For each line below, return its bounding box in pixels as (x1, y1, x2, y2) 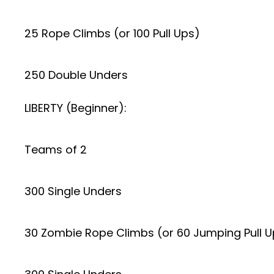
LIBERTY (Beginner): (24, 100, 127, 116)
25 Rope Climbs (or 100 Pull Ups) (24, 26, 200, 41)
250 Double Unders (24, 67, 128, 83)
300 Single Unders (24, 183, 122, 199)
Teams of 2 (24, 142, 87, 157)
